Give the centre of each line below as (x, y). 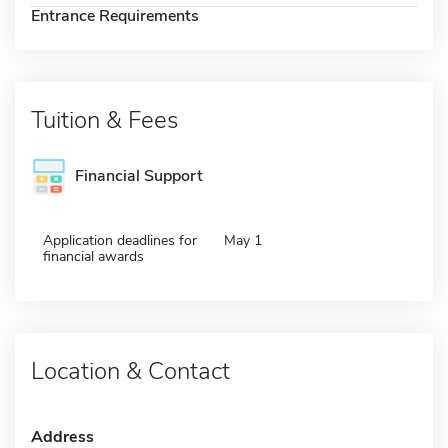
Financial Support (139, 176)
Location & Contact (130, 370)
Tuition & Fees (104, 119)
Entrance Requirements (115, 15)
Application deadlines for (120, 240)
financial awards (93, 256)
